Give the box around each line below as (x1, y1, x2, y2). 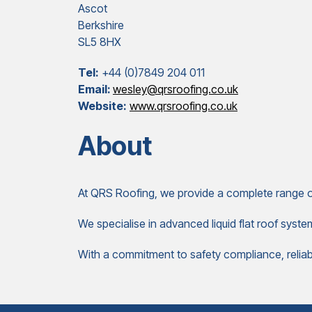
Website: (78, 99, 127, 113)
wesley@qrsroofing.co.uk (113, 82, 238, 96)
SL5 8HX (78, 35, 121, 49)
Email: (78, 82, 113, 96)
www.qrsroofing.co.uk (130, 99, 237, 113)
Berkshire (78, 18, 124, 32)
